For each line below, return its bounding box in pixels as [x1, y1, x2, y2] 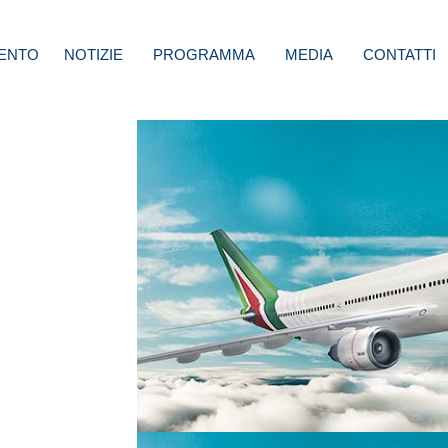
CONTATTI [363, 46, 436, 64]
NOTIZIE [64, 46, 123, 64]
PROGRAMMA [153, 46, 255, 64]
